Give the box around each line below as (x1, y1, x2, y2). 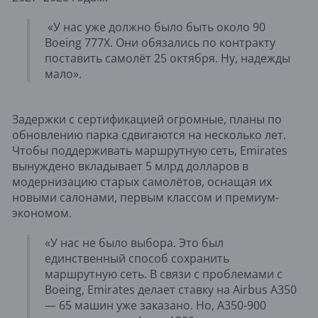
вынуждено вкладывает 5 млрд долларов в (12, 158, 248, 174)
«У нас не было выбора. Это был (45, 234, 224, 251)
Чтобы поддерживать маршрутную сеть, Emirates (12, 142, 287, 158)
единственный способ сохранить (45, 250, 229, 266)
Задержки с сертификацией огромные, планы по (12, 111, 282, 127)
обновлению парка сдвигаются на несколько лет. (12, 126, 286, 143)
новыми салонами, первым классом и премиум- (12, 189, 279, 205)
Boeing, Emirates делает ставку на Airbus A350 (45, 281, 297, 297)
